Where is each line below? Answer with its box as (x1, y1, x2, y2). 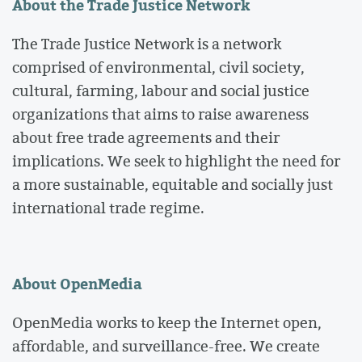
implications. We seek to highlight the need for (12, 149, 340, 171)
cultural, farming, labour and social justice (12, 79, 309, 101)
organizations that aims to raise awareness (12, 103, 309, 124)
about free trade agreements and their (12, 126, 280, 148)
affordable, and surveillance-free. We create (12, 335, 320, 356)
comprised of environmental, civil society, (12, 56, 305, 78)
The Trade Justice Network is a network (12, 32, 281, 54)
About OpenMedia (12, 272, 142, 296)
